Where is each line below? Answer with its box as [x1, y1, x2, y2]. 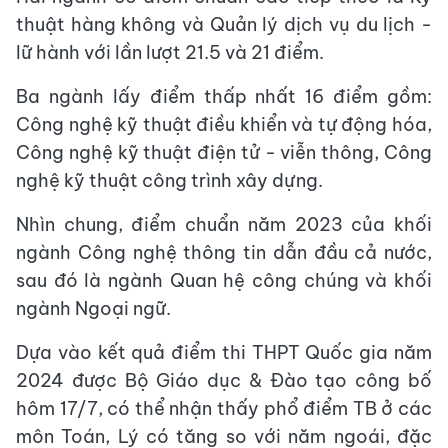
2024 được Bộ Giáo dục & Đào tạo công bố [16, 368, 432, 392]
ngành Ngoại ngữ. [16, 296, 171, 320]
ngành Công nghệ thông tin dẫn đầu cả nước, [16, 240, 432, 264]
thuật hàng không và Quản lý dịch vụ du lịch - [16, 12, 432, 36]
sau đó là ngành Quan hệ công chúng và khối [16, 268, 432, 292]
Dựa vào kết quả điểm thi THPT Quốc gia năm [16, 340, 432, 364]
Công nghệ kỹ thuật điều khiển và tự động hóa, [16, 112, 432, 136]
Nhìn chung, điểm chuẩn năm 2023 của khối [16, 212, 432, 236]
